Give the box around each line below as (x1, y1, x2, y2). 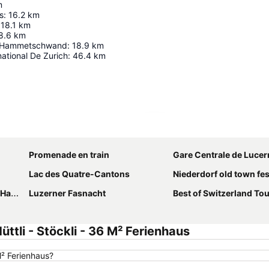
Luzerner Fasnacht (29, 188, 106, 198)
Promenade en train (29, 150, 109, 160)
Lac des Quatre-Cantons (29, 169, 130, 179)
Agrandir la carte (161, 123, 226, 134)
